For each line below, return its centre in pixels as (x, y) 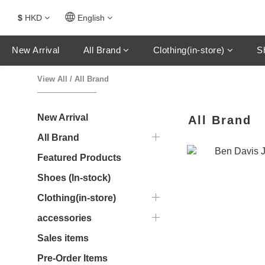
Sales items (63, 238)
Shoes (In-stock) (74, 178)
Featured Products (79, 158)
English (91, 18)
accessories (64, 218)
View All (52, 79)
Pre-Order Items (72, 258)
